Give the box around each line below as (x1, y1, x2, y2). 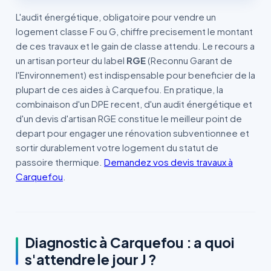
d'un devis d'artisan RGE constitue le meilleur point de (16, 113, 242, 124)
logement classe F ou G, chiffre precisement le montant (16, 25, 253, 37)
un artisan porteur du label (16, 54, 126, 66)
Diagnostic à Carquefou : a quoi (25, 233, 235, 251)
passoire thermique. (16, 156, 104, 168)
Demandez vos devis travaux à (104, 156, 233, 168)
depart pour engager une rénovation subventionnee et (16, 127, 249, 139)
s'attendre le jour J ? (25, 250, 157, 268)
